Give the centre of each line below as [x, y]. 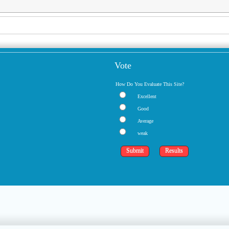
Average [145, 121]
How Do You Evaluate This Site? [150, 84]
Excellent [147, 96]
